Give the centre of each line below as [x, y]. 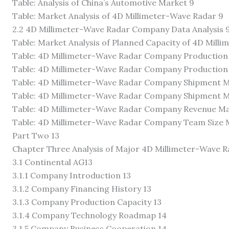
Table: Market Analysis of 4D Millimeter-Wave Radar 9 [118, 16]
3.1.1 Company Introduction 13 [72, 175]
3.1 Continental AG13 [52, 162]
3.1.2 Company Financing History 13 [82, 188]
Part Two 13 [36, 135]
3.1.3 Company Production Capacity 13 [87, 202]
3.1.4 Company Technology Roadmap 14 [89, 215]
